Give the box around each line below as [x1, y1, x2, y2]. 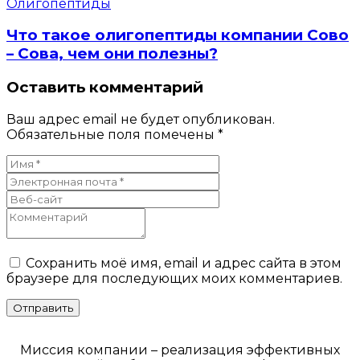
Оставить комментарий [6, 78, 203, 97]
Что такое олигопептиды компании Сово [6, 26, 349, 45]
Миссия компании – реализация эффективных [20, 342, 340, 358]
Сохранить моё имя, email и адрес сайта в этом [26, 255, 342, 271]
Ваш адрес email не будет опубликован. [6, 111, 275, 127]
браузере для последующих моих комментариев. [6, 270, 342, 286]
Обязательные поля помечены [6, 126, 218, 142]
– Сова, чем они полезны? [6, 44, 218, 63]
